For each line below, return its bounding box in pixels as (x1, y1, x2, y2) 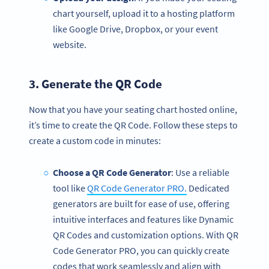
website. (53, 38, 86, 50)
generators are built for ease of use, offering (53, 198, 229, 210)
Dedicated (187, 182, 229, 195)
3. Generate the (29, 76, 115, 92)
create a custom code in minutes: (29, 134, 161, 147)
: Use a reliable (171, 166, 229, 179)
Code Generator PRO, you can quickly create (53, 244, 229, 257)
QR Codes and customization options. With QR (53, 229, 238, 241)
